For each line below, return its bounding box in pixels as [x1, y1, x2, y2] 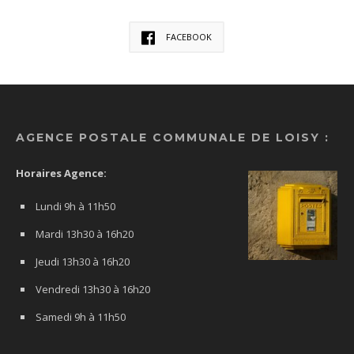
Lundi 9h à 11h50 [36, 199, 115, 214]
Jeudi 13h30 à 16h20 [36, 254, 130, 269]
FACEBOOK [166, 31, 212, 43]
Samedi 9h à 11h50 [36, 310, 126, 325]
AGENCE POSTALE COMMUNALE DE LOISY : [16, 130, 330, 145]
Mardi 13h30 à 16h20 [36, 227, 134, 242]
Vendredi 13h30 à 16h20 [36, 282, 150, 297]
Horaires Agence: [16, 166, 107, 181]
